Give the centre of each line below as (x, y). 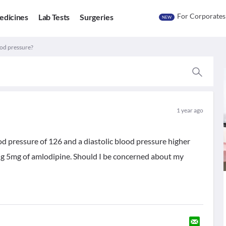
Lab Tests (54, 17)
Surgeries (97, 17)
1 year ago (190, 110)
